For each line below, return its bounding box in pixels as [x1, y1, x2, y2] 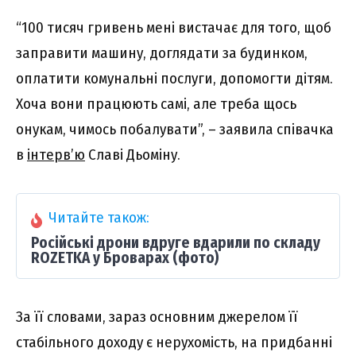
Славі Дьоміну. [85, 145, 180, 164]
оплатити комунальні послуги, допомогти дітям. [16, 68, 333, 87]
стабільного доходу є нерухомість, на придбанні [16, 333, 332, 352]
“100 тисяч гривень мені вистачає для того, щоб [16, 17, 331, 37]
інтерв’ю [27, 145, 85, 164]
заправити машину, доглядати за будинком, [16, 43, 308, 62]
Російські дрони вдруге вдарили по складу [31, 234, 320, 253]
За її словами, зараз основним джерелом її [16, 308, 298, 327]
